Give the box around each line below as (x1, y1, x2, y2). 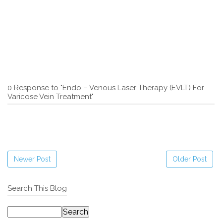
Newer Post (14, 155, 51, 163)
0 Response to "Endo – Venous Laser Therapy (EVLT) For (7, 83, 204, 92)
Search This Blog (7, 183, 67, 193)
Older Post (172, 155, 207, 163)
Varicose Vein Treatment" (7, 92, 94, 101)
